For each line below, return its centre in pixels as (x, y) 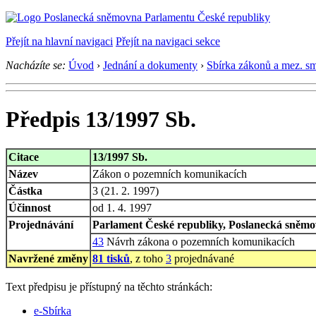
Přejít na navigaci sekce (168, 41)
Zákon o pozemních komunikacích (170, 174)
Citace (24, 157)
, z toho (148, 258)
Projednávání (41, 224)
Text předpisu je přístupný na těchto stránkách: (109, 286)
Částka (25, 190)
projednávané (203, 258)
